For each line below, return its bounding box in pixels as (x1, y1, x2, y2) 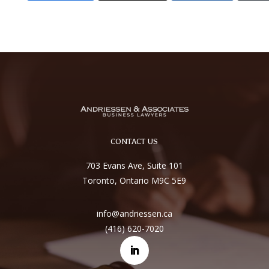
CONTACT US (110, 137, 159, 147)
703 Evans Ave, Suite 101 (85, 160, 183, 172)
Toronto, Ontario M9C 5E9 (82, 175, 187, 187)
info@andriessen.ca (96, 208, 172, 220)
